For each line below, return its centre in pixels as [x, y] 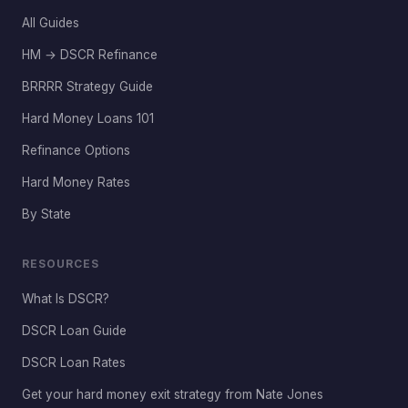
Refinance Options [76, 150]
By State [46, 214]
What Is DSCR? [66, 299]
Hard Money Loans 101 [88, 118]
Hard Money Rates [76, 182]
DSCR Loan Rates [74, 362]
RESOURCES [61, 264]
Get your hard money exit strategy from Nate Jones [173, 394]
